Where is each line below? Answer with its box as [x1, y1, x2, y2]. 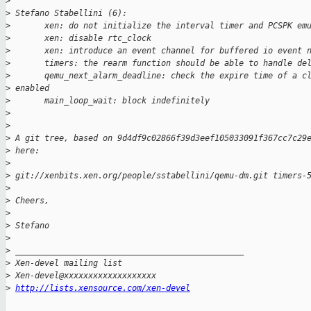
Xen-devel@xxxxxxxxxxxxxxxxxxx [10, 271, 156, 281]
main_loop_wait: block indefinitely [10, 96, 210, 106]
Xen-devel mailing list [10, 258, 122, 269]
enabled [10, 83, 49, 94]
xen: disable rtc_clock [10, 33, 151, 44]
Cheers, [10, 196, 49, 206]
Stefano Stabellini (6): [10, 8, 127, 19]
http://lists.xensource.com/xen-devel [15, 283, 190, 294]
